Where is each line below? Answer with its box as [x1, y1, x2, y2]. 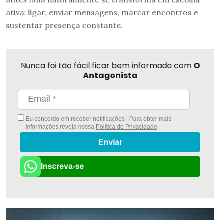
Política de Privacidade [95, 123, 157, 130]
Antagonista [82, 69, 137, 81]
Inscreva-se [41, 162, 84, 170]
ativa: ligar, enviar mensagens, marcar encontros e [6, 7, 198, 17]
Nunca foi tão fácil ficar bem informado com [20, 59, 193, 71]
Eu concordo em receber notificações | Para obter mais [24, 115, 171, 122]
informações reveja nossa [25, 123, 96, 130]
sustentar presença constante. [6, 20, 123, 30]
